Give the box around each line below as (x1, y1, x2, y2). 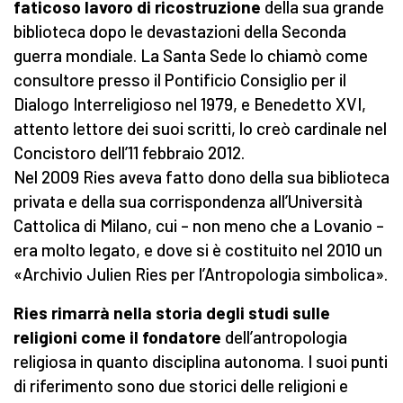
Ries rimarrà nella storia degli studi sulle (13, 302, 330, 324)
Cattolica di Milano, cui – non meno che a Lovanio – (13, 215, 384, 237)
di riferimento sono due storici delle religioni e (13, 375, 348, 397)
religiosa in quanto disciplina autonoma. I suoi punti (13, 351, 388, 372)
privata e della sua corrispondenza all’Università (13, 191, 363, 212)
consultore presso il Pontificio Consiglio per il (13, 69, 346, 91)
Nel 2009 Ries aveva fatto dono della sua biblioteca (13, 166, 390, 188)
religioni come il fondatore (13, 327, 221, 348)
